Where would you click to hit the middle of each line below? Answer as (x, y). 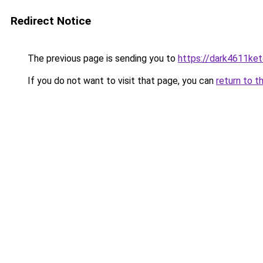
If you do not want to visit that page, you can (121, 81)
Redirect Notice (51, 21)
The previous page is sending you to (102, 58)
